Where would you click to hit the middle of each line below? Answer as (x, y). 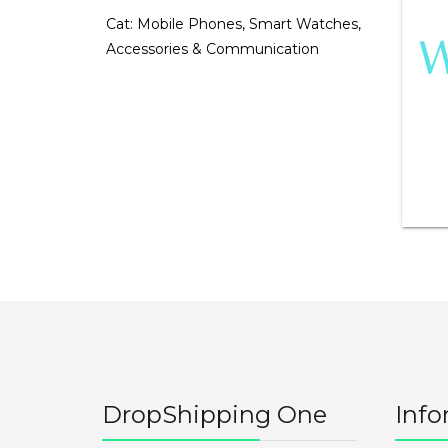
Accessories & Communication (212, 49)
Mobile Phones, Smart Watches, (249, 24)
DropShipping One (214, 415)
